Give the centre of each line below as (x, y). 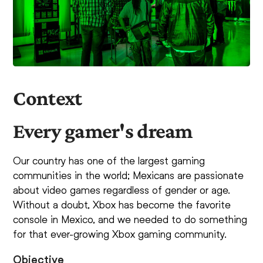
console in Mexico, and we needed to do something (130, 219)
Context (48, 98)
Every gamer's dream (103, 131)
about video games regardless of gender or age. (122, 189)
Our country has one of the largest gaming (109, 160)
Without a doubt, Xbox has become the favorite (122, 204)
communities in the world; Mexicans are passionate (129, 175)
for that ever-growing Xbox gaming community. (120, 233)
